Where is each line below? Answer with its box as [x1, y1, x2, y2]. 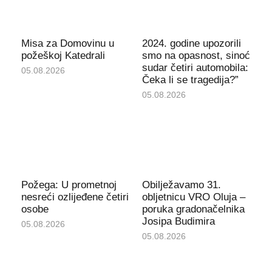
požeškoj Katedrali [21, 49, 105, 61]
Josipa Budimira [142, 216, 215, 228]
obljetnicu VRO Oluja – [142, 191, 245, 203]
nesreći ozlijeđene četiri [21, 191, 129, 203]
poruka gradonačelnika [142, 203, 245, 216]
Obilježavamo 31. [142, 179, 221, 191]
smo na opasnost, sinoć [142, 49, 250, 61]
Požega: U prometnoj [21, 179, 117, 191]
